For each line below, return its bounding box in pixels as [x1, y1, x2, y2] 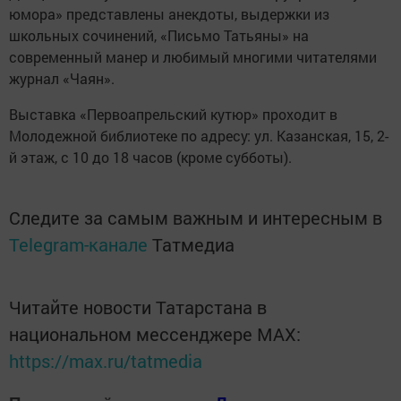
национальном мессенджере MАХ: [9, 321, 301, 346]
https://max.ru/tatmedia [9, 348, 202, 372]
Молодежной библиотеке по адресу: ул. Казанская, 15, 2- [9, 125, 388, 145]
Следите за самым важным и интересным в [9, 205, 382, 229]
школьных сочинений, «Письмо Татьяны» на [9, 25, 309, 45]
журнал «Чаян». [9, 68, 115, 88]
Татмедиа [152, 232, 235, 256]
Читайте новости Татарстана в [9, 294, 267, 319]
